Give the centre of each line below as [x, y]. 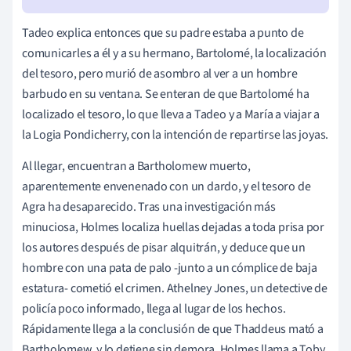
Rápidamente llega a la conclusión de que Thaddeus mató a [173, 329]
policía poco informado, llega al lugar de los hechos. [154, 308]
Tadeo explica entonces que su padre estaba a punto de [163, 33]
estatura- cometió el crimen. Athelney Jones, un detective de [175, 288]
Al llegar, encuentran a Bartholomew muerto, [136, 166]
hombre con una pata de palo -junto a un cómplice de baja [170, 268]
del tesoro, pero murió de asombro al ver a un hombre [160, 73]
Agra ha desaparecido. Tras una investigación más [149, 206]
